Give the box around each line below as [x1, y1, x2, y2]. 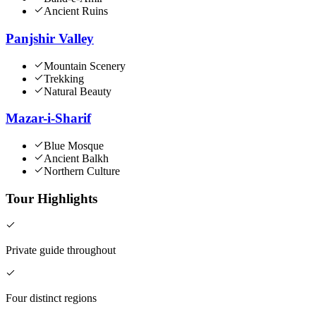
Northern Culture [44, 165, 120, 178]
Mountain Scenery [44, 59, 126, 72]
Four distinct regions [6, 291, 97, 304]
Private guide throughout [6, 243, 116, 256]
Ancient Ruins [44, 5, 108, 18]
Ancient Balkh [44, 152, 109, 165]
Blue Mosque [44, 140, 104, 152]
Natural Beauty [44, 85, 111, 97]
